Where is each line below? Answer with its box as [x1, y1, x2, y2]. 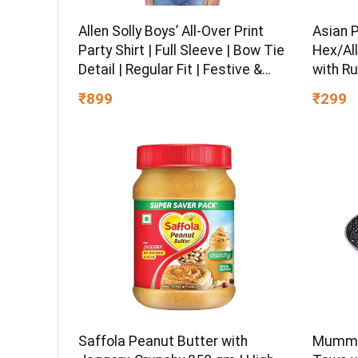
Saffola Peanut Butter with [78, 333, 249, 350]
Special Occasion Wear [78, 81, 226, 97]
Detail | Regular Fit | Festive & [78, 62, 263, 78]
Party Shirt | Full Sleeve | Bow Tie [78, 42, 285, 59]
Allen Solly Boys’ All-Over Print [78, 23, 265, 40]
